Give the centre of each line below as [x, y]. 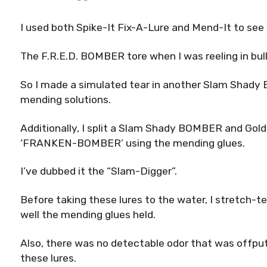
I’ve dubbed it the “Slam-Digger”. [99, 171]
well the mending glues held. [88, 215]
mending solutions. [66, 99]
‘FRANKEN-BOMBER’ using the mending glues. [133, 143]
